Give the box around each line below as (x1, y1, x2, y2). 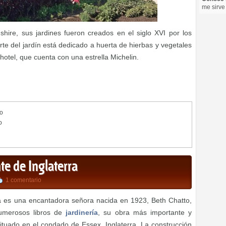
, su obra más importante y (98, 208, 192, 217)
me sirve (202, 4, 225, 11)
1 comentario (6, 177, 41, 184)
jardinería (66, 208, 98, 217)
